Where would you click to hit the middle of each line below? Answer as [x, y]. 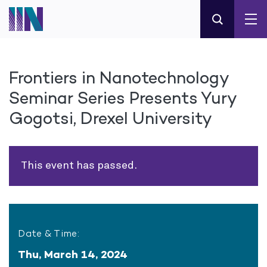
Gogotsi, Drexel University [111, 118]
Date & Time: [49, 233]
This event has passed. [79, 166]
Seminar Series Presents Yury [123, 98]
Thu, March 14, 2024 [73, 254]
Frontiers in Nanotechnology [119, 77]
